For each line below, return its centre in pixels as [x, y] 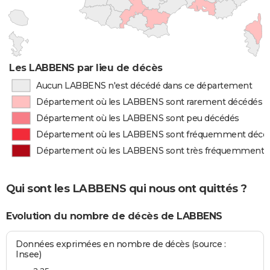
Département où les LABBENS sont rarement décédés [149, 102]
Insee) [29, 254]
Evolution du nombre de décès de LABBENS [114, 216]
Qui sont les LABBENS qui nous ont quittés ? [127, 188]
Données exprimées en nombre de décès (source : [121, 244]
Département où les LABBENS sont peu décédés [138, 118]
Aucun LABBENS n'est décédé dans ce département [144, 86]
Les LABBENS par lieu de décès [86, 68]
